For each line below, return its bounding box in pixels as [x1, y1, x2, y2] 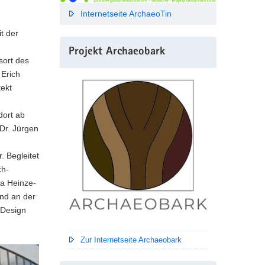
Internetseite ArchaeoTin [80, 9, 172, 19]
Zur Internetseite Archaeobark [80, 235, 182, 245]
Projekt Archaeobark [68, 47, 165, 59]
